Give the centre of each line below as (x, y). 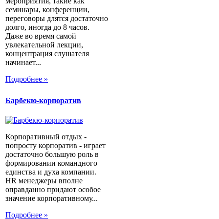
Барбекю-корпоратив (43, 101)
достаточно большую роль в (52, 154)
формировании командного (51, 163)
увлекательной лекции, (44, 45)
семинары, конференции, (47, 10)
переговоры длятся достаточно (57, 19)
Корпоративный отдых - (46, 136)
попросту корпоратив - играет (55, 145)
